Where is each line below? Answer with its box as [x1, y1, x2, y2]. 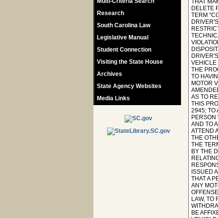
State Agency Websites [97, 83, 162, 90]
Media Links [97, 95, 130, 102]
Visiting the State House [97, 58, 163, 65]
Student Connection [97, 46, 151, 53]
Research [97, 10, 124, 17]
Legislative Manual [97, 34, 148, 41]
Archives [97, 71, 122, 77]
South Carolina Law [97, 22, 150, 29]
